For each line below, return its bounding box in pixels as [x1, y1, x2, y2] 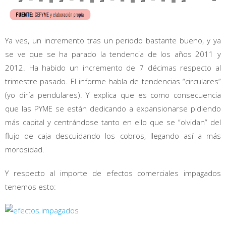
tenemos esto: [5, 182, 56, 192]
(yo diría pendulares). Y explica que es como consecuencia [5, 90, 221, 100]
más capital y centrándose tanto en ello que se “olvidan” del [5, 117, 221, 128]
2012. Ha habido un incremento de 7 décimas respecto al [5, 63, 221, 73]
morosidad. [5, 144, 44, 155]
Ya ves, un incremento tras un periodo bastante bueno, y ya [5, 35, 221, 46]
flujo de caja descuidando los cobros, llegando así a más [5, 131, 221, 141]
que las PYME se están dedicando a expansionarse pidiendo [5, 103, 221, 114]
